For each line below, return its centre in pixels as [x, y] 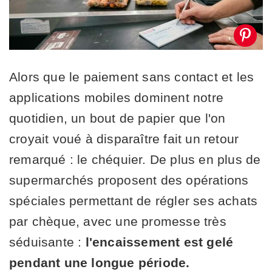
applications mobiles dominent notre [117, 97]
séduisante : [47, 242]
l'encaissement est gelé [159, 242]
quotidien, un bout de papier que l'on [117, 118]
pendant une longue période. [100, 262]
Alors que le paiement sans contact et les [132, 76]
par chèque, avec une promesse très [118, 221]
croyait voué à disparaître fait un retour [124, 138]
